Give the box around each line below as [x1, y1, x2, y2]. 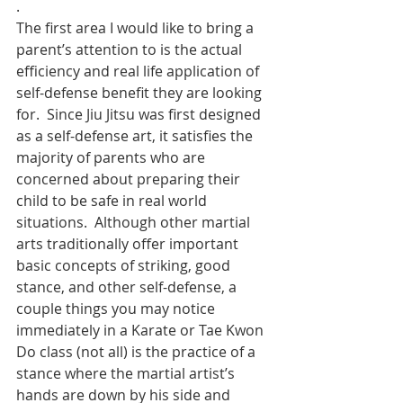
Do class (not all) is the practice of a [16, 342, 259, 362]
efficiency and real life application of [16, 61, 263, 81]
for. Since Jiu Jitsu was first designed [16, 104, 264, 124]
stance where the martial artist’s [16, 363, 238, 383]
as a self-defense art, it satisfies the [16, 126, 256, 146]
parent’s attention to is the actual [16, 40, 246, 59]
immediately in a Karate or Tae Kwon [16, 320, 267, 340]
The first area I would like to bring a [16, 18, 257, 38]
